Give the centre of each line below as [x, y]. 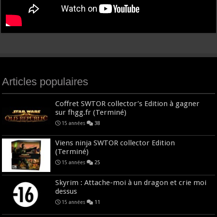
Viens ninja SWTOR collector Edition [115, 143]
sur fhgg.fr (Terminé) [91, 113]
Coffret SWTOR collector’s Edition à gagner [128, 104]
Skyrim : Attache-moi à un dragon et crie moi [131, 182]
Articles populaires [45, 82]
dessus [66, 191]
